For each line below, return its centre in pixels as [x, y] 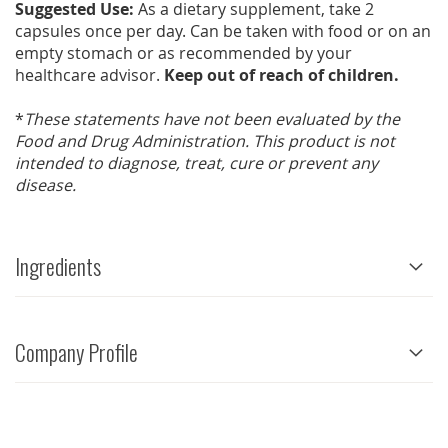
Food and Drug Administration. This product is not [205, 141]
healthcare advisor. [89, 75]
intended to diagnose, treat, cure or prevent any [196, 163]
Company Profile [76, 352]
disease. [45, 185]
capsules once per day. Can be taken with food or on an [223, 31]
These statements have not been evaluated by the [212, 119]
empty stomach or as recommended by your [183, 53]
